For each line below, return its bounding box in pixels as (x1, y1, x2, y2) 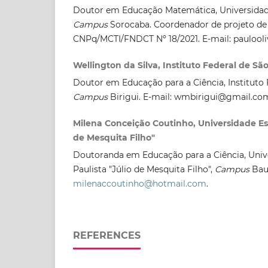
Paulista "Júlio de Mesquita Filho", (73, 163, 215, 175)
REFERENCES (73, 229, 141, 241)
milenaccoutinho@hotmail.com (73, 178, 206, 189)
